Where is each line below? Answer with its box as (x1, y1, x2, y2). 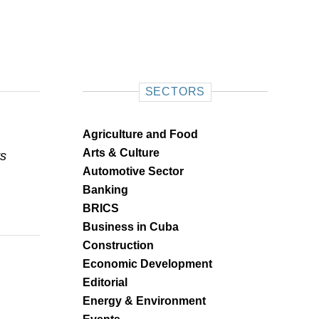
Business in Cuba (83, 220, 179, 233)
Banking (83, 183, 128, 196)
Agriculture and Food (83, 127, 198, 140)
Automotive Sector (83, 164, 184, 177)
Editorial (83, 276, 127, 288)
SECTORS (145, 85, 206, 98)
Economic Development (83, 257, 212, 270)
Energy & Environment (83, 294, 206, 307)
